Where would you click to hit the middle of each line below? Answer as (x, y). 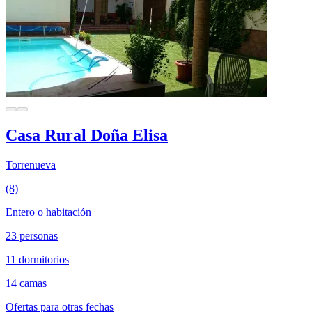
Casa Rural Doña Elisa (87, 135)
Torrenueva (31, 164)
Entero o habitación (48, 212)
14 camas (26, 283)
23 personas (32, 235)
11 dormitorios (37, 259)
